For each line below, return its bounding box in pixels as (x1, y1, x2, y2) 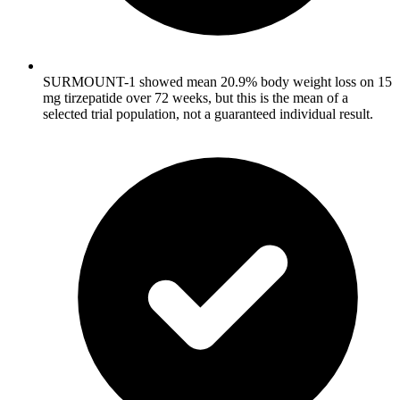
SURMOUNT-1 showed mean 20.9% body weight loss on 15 (43, 73, 392, 89)
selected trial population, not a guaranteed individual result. (43, 105, 373, 121)
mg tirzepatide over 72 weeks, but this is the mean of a (43, 89, 348, 105)
